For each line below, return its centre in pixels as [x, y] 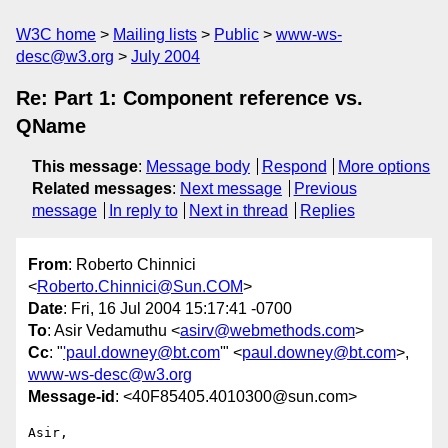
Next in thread [239, 210]
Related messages [102, 188]
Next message [231, 188]
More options [384, 166]
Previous [325, 188]
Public [236, 34]
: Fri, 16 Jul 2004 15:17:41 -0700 [177, 309]
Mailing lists [155, 34]
